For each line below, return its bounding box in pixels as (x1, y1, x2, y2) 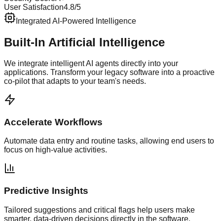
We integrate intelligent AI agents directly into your (4, 59, 178, 68)
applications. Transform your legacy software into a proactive (4, 68, 215, 76)
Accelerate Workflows (4, 116, 103, 127)
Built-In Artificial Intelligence (4, 36, 165, 49)
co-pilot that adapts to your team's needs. (4, 76, 146, 85)
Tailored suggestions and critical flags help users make (4, 205, 195, 214)
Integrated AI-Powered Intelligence (16, 17, 136, 26)
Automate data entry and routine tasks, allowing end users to (4, 137, 214, 146)
